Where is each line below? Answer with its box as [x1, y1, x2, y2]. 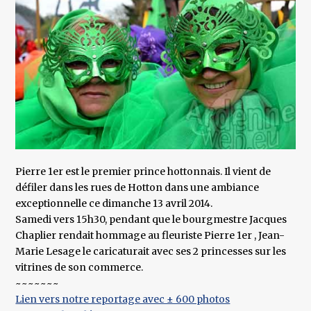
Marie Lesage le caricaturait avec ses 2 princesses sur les [15, 245, 287, 258]
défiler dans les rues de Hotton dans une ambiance [15, 181, 260, 194]
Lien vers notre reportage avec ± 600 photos [15, 293, 230, 306]
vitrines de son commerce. [15, 261, 144, 274]
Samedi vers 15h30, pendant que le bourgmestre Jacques [15, 213, 287, 226]
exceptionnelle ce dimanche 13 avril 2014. [15, 197, 213, 210]
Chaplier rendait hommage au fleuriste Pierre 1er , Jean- [15, 229, 285, 242]
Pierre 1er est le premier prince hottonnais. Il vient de [15, 165, 271, 178]
